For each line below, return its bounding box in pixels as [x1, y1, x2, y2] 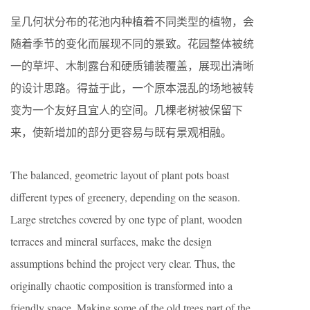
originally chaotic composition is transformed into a [10, 278, 232, 293]
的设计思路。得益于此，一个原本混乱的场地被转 [10, 80, 254, 95]
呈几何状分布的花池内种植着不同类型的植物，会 [10, 14, 254, 29]
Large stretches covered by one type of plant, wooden [10, 212, 242, 227]
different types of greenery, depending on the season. [10, 190, 240, 205]
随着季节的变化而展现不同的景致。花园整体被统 [10, 36, 254, 51]
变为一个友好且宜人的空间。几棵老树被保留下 [10, 102, 243, 118]
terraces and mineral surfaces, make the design [10, 234, 212, 249]
